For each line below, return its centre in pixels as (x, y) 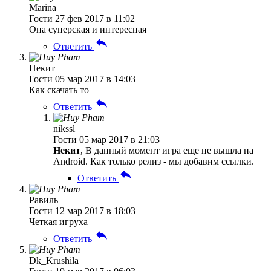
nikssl (64, 128)
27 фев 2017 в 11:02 (95, 18)
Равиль (44, 200)
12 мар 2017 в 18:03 (95, 211)
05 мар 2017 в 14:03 (95, 79)
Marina (43, 7)
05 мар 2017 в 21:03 (119, 139)
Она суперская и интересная (88, 29)
